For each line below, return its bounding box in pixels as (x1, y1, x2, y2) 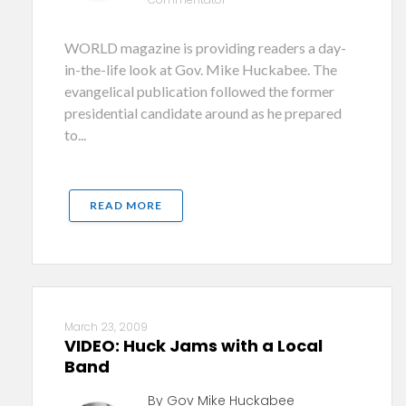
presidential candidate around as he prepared (64, 104, 342, 121)
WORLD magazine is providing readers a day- (64, 39, 346, 56)
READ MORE (90, 198, 162, 212)
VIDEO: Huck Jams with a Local (64, 334, 323, 357)
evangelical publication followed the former (64, 82, 334, 100)
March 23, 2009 (64, 319, 148, 334)
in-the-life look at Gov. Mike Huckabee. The (64, 61, 337, 78)
